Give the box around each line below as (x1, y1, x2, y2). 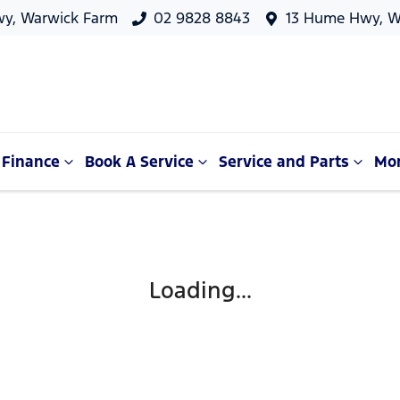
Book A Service (85, 152, 194, 171)
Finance (2, 152, 60, 171)
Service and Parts (219, 152, 349, 171)
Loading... (148, 276, 252, 304)
